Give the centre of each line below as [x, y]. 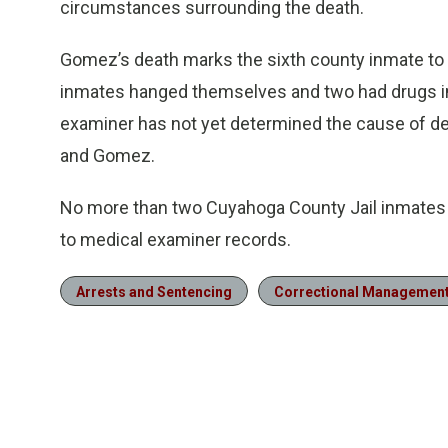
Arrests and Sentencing [154, 292]
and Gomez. [107, 155]
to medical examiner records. [175, 239]
